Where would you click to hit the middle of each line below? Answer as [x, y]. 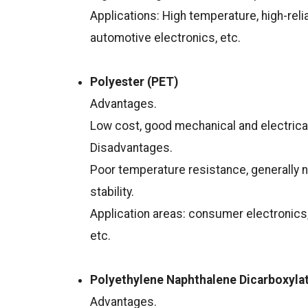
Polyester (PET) [134, 82]
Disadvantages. [132, 148]
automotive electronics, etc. [166, 38]
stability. [112, 192]
